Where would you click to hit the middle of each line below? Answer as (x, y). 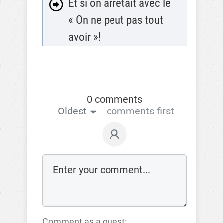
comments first (140, 111)
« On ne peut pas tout (116, 20)
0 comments (114, 99)
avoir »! (85, 37)
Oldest (72, 111)
